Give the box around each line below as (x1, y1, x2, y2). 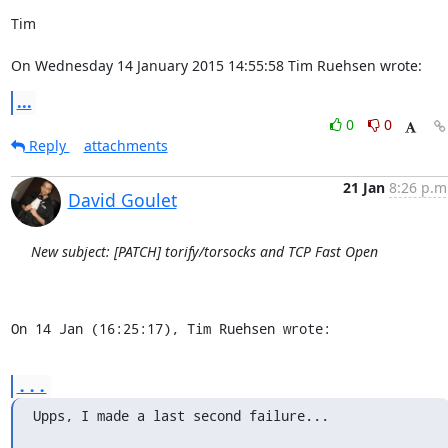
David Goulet (67, 188, 177, 212)
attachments (83, 136, 168, 155)
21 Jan (342, 178, 385, 197)
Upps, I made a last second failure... (32, 406, 329, 425)
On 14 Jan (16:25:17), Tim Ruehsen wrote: (10, 319, 331, 338)
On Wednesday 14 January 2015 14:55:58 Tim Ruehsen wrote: (10, 56, 422, 75)
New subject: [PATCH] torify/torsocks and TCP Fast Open (30, 242, 378, 261)
